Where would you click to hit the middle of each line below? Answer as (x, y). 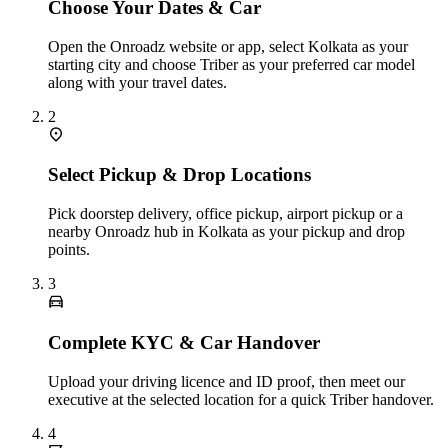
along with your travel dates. (137, 82)
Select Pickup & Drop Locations (179, 175)
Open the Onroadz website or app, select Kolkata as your (228, 46)
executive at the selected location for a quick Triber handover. (241, 399)
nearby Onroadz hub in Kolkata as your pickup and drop (226, 232)
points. (69, 250)
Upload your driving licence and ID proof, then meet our (226, 381)
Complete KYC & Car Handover (184, 342)
